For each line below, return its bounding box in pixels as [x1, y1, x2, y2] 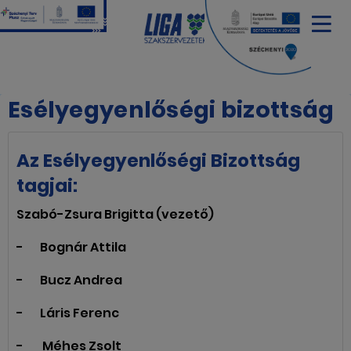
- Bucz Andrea [16, 271, 122, 289]
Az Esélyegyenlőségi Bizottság [16, 148, 300, 173]
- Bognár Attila [16, 238, 128, 256]
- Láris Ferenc [16, 304, 119, 322]
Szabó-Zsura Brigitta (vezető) [16, 205, 214, 223]
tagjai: [16, 173, 78, 198]
